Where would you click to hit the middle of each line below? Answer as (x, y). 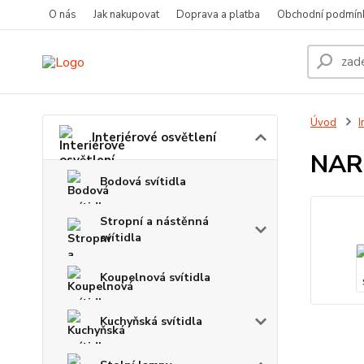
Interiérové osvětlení (154, 137)
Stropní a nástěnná (154, 221)
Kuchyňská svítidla (151, 321)
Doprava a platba (218, 15)
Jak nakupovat (126, 15)
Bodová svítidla (143, 182)
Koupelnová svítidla (155, 277)
